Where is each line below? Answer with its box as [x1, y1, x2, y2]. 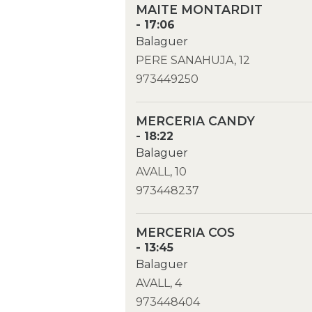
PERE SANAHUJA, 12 [136, 54, 251, 68]
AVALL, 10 [136, 165, 187, 179]
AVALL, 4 [136, 276, 182, 290]
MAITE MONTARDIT [136, 2, 263, 17]
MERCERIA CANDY [136, 114, 256, 129]
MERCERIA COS [136, 225, 235, 240]
